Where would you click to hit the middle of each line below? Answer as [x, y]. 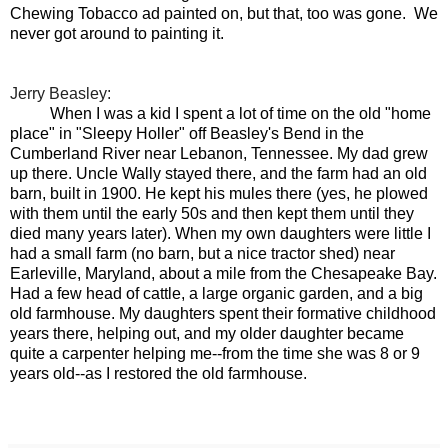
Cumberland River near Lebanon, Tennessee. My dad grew [219, 153]
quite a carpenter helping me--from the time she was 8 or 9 [215, 353]
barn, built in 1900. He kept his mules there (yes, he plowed [219, 193]
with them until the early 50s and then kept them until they [212, 213]
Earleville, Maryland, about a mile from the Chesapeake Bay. [223, 273]
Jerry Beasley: [60, 93]
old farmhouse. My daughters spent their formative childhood [223, 313]
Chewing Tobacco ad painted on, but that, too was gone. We [224, 13]
